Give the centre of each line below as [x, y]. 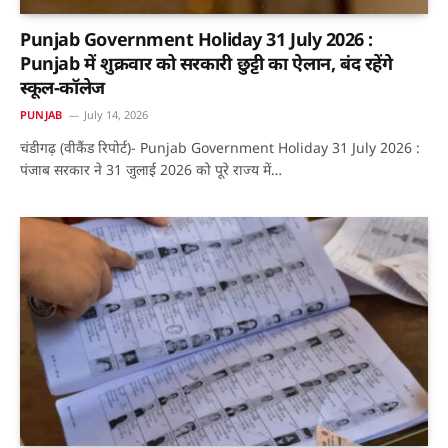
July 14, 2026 [116, 114]
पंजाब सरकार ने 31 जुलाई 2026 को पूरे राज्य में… [151, 169]
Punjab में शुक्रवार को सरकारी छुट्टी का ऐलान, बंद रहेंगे [206, 62]
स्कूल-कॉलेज [62, 86]
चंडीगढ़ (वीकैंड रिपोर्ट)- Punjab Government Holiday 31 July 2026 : [220, 147]
